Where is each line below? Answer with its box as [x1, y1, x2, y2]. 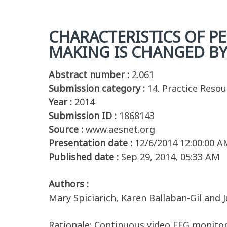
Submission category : [49, 82, 145, 94]
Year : [49, 96, 72, 108]
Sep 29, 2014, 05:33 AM [121, 150, 220, 163]
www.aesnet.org [86, 123, 155, 135]
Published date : [49, 150, 119, 163]
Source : [49, 123, 83, 135]
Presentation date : [49, 137, 132, 149]
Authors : [49, 178, 89, 190]
